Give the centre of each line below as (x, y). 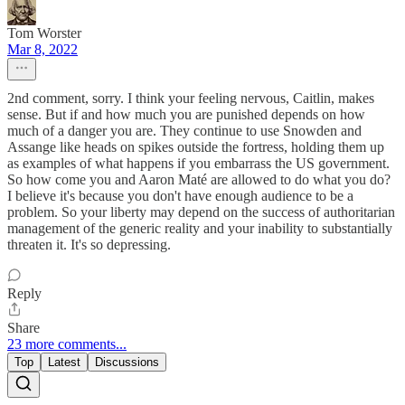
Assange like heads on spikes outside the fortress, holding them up (196, 147)
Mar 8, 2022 (42, 50)
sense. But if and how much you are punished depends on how (186, 115)
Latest (64, 363)
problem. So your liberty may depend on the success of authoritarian (201, 212)
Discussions (127, 363)
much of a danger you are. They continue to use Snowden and (184, 131)
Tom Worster (44, 33)
